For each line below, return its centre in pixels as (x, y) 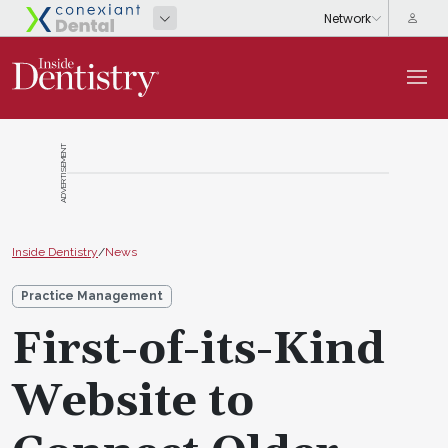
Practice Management (92, 295)
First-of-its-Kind (198, 349)
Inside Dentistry (55, 251)
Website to (133, 401)
